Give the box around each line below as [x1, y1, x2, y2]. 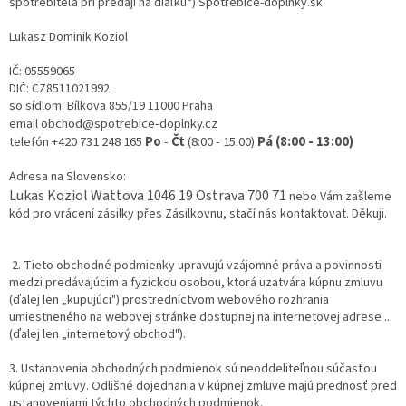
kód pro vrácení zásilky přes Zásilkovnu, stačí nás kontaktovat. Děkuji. [9, 205, 387, 224]
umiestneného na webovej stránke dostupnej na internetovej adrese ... [9, 308, 392, 327]
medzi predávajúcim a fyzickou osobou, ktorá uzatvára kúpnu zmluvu [9, 274, 382, 293]
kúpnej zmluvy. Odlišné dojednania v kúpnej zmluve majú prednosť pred [9, 377, 397, 396]
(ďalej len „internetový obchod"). [9, 325, 186, 344]
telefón [9, 133, 52, 152]
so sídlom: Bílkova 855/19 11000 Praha [9, 97, 213, 116]
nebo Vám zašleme [286, 188, 391, 207]
